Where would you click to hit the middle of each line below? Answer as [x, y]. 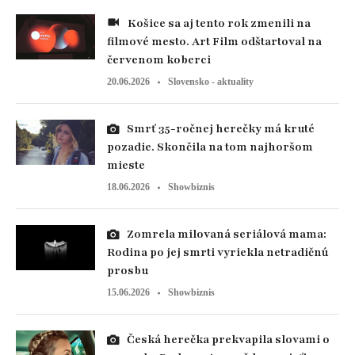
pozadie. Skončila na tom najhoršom [210, 147]
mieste [126, 165]
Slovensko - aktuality [211, 82]
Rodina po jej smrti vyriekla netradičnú [218, 252]
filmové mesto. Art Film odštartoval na [214, 42]
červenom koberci [159, 60]
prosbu [128, 271]
